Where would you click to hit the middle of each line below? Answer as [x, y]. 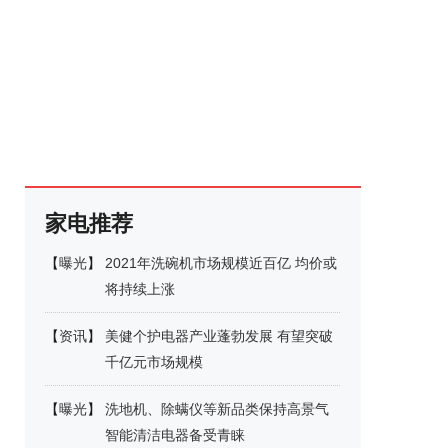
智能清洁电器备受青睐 [175, 435]
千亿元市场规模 [154, 362]
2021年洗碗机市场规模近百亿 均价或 [221, 263]
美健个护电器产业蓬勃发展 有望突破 [219, 336]
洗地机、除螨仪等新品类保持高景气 [217, 409]
